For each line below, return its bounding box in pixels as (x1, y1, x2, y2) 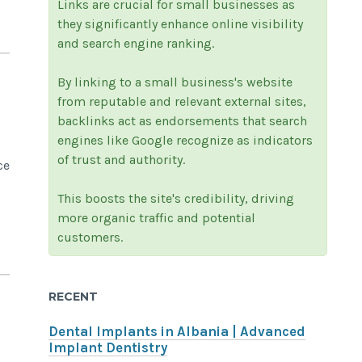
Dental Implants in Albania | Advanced (48, 324, 306, 340)
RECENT (48, 289, 99, 305)
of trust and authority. (57, 151, 186, 167)
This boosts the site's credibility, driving (57, 190, 295, 206)
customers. (57, 229, 124, 245)
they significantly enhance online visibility (57, 15, 304, 32)
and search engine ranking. (57, 35, 215, 51)
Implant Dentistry (48, 340, 168, 356)
